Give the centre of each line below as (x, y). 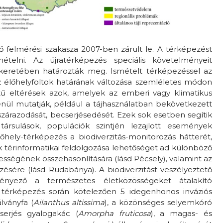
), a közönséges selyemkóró (158, 202)
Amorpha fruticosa (114, 213)
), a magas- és (181, 213)
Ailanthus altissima (69, 202)
